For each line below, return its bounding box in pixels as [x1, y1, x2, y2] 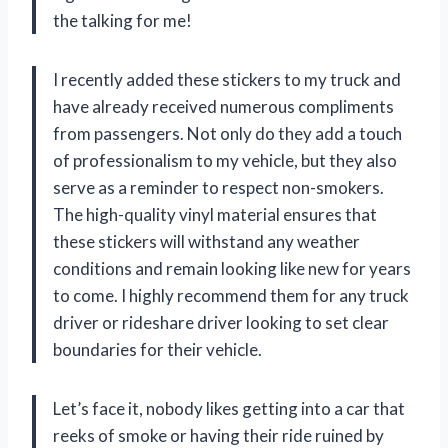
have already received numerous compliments [53, 96, 394, 118]
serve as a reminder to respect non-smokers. [53, 177, 384, 199]
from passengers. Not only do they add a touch [53, 123, 402, 145]
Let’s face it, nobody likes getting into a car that [53, 398, 405, 420]
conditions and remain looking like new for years [53, 258, 411, 280]
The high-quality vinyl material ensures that [53, 204, 377, 226]
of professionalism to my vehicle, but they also [53, 150, 397, 172]
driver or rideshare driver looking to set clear [53, 312, 389, 334]
